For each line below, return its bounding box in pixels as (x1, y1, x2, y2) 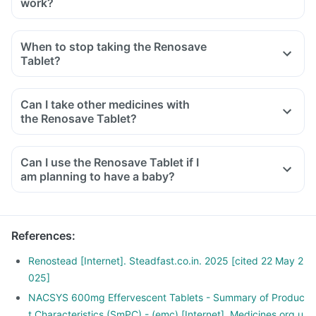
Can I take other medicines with (20, 97, 190, 111)
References (11, 229, 72, 243)
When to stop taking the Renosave (20, 39, 207, 54)
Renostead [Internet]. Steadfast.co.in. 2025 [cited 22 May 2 (28, 255, 303, 267)
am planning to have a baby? (20, 169, 175, 183)
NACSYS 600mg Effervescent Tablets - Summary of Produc (28, 291, 305, 303)
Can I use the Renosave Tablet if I (20, 155, 199, 169)
